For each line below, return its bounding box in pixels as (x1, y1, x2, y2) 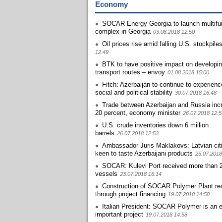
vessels (95, 170, 117, 177)
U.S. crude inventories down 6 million (102, 121, 209, 129)
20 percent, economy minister (95, 109, 180, 116)
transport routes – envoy (95, 68, 165, 76)
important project (95, 211, 143, 218)
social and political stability (95, 89, 172, 96)
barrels (95, 129, 114, 137)
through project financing (95, 190, 166, 198)
